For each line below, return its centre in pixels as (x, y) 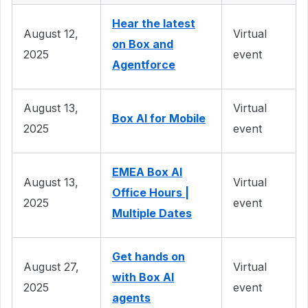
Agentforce (144, 64)
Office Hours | (151, 192)
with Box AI (143, 277)
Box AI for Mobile (159, 118)
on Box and (143, 44)
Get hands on (148, 256)
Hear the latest (154, 23)
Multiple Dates (152, 213)
